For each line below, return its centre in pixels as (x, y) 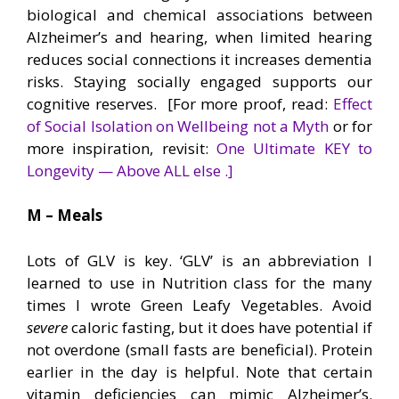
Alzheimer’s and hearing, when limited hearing (199, 37)
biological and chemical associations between (199, 14)
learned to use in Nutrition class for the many (199, 282)
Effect (353, 103)
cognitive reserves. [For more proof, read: (180, 103)
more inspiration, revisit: (122, 148)
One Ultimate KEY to (294, 148)
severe (47, 327)
